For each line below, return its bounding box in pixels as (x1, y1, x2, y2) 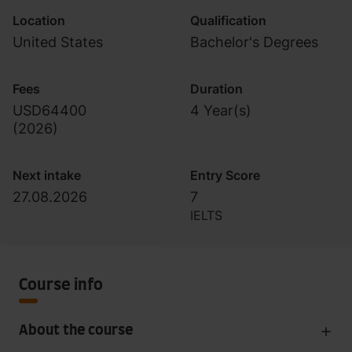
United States (13, 34, 103, 50)
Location (13, 13, 65, 28)
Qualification (190, 13, 266, 28)
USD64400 (13, 102, 86, 119)
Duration (190, 81, 243, 97)
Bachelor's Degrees (190, 34, 318, 50)
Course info (19, 277, 103, 293)
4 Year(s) (190, 102, 251, 119)
